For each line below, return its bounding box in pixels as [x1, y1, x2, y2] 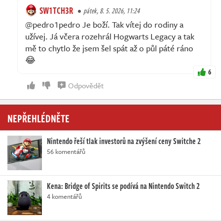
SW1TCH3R [39, 3, 73, 17]
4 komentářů [47, 191, 82, 201]
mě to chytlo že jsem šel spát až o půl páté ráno [25, 41, 193, 54]
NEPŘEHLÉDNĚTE [7, 110, 70, 126]
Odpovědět [68, 79, 104, 91]
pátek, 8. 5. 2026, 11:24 [83, 5, 140, 16]
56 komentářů [47, 146, 85, 156]
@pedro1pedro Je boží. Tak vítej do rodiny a [25, 18, 184, 31]
